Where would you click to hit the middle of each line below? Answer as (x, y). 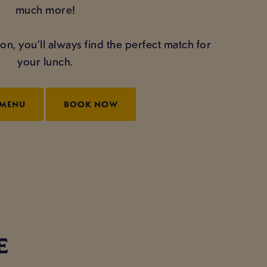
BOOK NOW (91, 104)
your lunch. (45, 62)
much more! (45, 10)
